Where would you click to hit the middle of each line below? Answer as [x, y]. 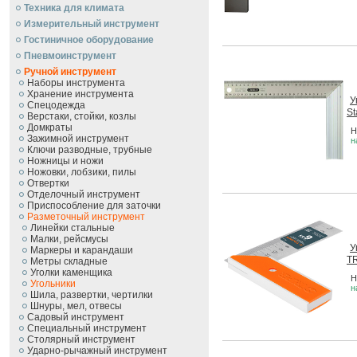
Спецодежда [56, 105]
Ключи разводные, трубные [90, 150]
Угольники [53, 284]
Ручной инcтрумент [70, 72]
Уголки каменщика [71, 273]
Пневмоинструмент [70, 56]
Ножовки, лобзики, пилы [82, 172]
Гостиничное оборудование [89, 40]
